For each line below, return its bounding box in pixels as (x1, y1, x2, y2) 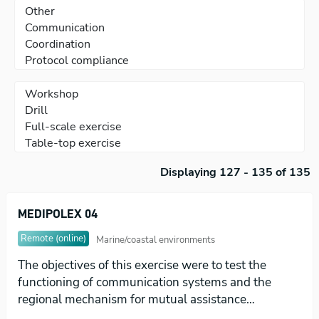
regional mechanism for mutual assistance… (18, 291, 255, 308)
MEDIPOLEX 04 (18, 206, 98, 220)
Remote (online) (21, 231, 86, 245)
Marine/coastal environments (96, 234, 215, 247)
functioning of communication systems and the (18, 273, 271, 291)
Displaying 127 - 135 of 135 (160, 164, 310, 180)
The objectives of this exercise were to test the (18, 256, 266, 273)
